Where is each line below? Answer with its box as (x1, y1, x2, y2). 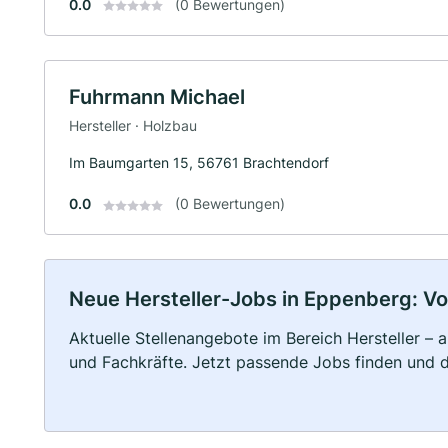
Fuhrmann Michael (69, 84, 245, 109)
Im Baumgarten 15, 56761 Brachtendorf (69, 154, 329, 172)
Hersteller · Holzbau (69, 117, 197, 135)
